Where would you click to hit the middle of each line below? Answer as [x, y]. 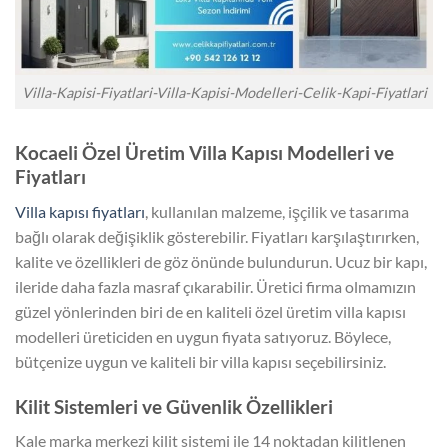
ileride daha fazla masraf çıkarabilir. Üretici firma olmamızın [215, 286]
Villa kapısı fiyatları [80, 211]
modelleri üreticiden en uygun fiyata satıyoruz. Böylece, [203, 336]
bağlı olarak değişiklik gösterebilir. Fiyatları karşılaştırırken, [217, 236]
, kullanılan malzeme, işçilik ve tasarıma [277, 211]
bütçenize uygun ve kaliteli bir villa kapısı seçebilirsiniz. [200, 361]
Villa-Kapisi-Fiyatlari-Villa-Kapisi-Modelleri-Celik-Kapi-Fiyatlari [224, 92]
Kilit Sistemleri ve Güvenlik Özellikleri [174, 406]
